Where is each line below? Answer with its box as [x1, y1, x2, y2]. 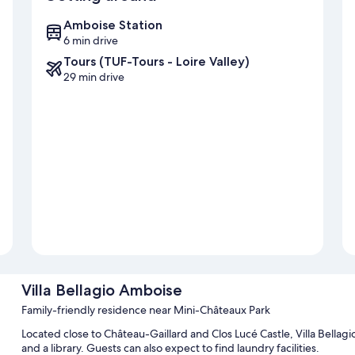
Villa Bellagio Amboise [21, 281, 182, 300]
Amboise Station [63, 17, 162, 33]
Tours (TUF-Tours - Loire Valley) [63, 54, 250, 70]
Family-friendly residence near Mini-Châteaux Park [21, 303, 270, 318]
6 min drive [63, 33, 118, 48]
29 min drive [63, 70, 124, 85]
